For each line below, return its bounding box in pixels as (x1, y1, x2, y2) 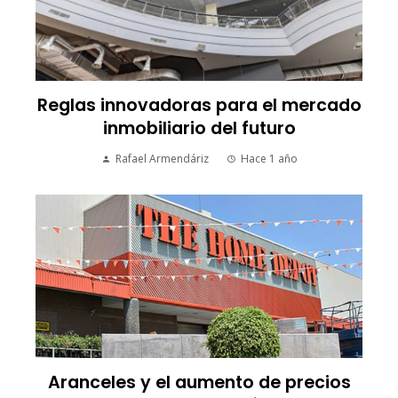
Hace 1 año (240, 150, 298, 166)
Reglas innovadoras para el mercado (36, 92, 362, 117)
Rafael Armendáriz (115, 150, 209, 166)
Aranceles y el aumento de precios (47, 370, 351, 394)
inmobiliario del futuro (102, 115, 296, 140)
